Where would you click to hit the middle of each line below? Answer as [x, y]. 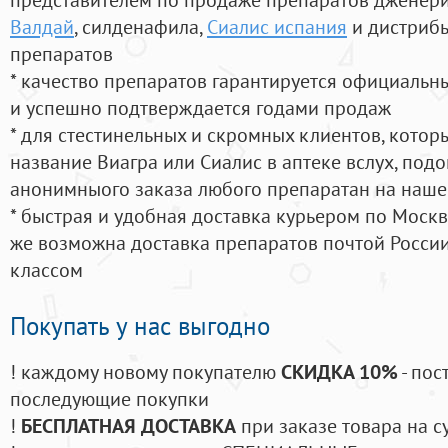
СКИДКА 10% [339, 372]
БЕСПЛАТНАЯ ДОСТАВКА [128, 426]
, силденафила [136, 27]
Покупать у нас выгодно [140, 326]
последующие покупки [109, 399]
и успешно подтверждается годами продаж [200, 108]
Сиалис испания [277, 27]
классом [46, 270]
